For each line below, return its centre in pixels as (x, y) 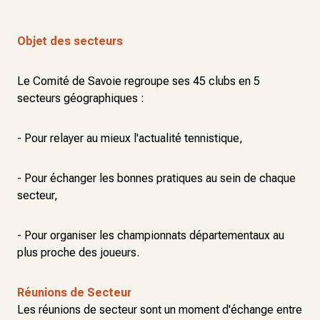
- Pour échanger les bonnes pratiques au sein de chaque (156, 178)
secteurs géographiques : (81, 98)
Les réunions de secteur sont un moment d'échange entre (160, 310)
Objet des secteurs (70, 41)
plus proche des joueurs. (78, 252)
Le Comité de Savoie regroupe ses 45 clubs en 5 (139, 81)
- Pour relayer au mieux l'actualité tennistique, (130, 138)
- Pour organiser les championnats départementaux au (151, 235)
